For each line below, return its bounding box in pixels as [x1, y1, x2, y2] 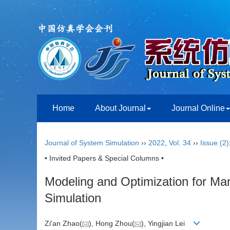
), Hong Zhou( [89, 219, 135, 228]
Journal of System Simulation [45, 139, 139, 147]
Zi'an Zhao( [45, 219, 82, 228]
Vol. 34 [169, 139, 191, 147]
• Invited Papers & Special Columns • [45, 154, 164, 162]
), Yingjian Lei [141, 219, 193, 228]
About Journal [95, 104, 146, 112]
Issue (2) [200, 139, 229, 147]
